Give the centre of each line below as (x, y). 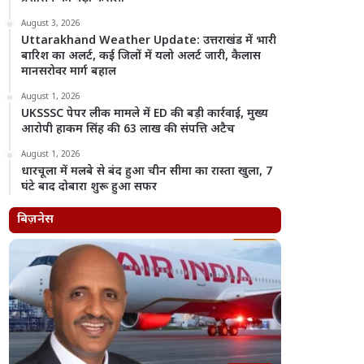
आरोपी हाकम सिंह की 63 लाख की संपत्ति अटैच (128, 130)
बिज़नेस (36, 220)
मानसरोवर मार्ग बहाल (69, 72)
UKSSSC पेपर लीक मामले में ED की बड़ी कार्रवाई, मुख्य (145, 114)
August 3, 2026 (51, 24)
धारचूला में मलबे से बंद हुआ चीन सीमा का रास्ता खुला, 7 (147, 172)
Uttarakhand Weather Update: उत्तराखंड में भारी (149, 41)
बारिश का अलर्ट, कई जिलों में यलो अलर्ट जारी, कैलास (141, 56)
